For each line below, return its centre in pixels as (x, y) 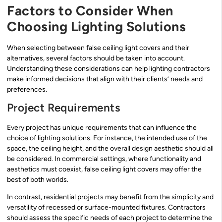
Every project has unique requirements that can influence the (102, 127)
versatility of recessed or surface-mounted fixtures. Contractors (106, 208)
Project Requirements (63, 108)
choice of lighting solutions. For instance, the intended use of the (107, 138)
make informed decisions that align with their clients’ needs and (105, 79)
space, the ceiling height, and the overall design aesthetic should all (110, 148)
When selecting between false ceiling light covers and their (98, 48)
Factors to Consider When (90, 10)
